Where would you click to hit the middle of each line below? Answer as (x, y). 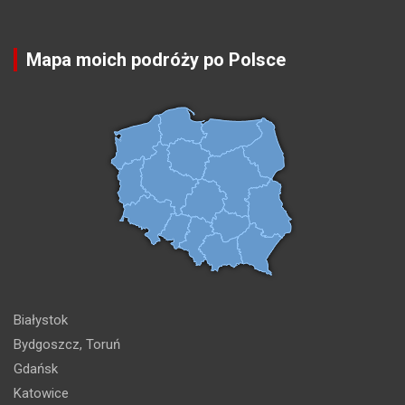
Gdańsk (36, 369)
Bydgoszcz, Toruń (67, 344)
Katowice (41, 393)
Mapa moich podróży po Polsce (156, 60)
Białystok (41, 320)
